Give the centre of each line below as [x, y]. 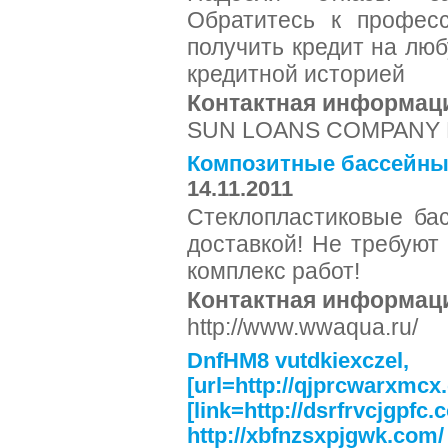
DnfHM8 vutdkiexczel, [298, 361]
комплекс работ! [273, 271]
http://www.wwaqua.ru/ [302, 327]
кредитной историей [296, 74]
